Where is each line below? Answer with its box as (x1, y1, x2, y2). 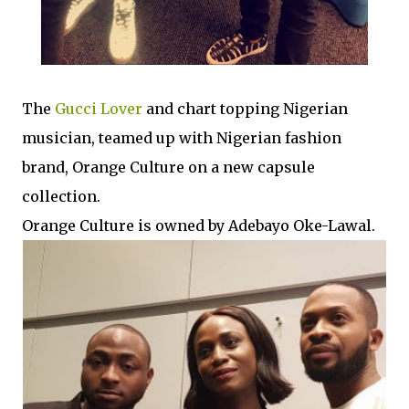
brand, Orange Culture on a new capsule (22, 158, 315, 177)
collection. (22, 187, 100, 206)
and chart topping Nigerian (142, 100, 348, 119)
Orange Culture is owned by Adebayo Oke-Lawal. (22, 216, 375, 236)
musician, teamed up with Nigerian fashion (22, 129, 341, 148)
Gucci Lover (55, 100, 142, 119)
